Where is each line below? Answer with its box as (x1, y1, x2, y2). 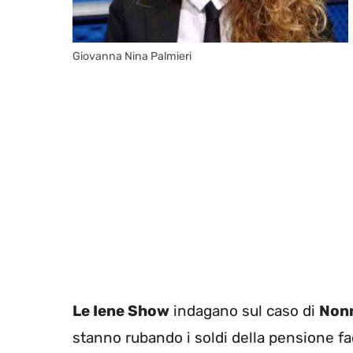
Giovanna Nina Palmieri (72, 50, 191, 64)
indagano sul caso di (169, 301, 319, 320)
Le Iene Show (72, 301, 169, 320)
